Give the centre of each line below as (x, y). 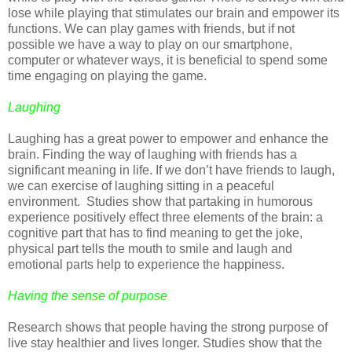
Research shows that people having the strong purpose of (168, 327)
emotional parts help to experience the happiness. (146, 264)
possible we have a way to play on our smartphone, (150, 44)
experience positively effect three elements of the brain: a (165, 217)
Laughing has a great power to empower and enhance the (168, 138)
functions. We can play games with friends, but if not (151, 28)
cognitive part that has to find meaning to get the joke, (155, 233)
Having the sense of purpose (88, 295)
